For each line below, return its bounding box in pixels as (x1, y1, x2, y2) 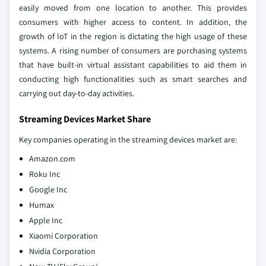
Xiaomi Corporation (29, 230, 98, 241)
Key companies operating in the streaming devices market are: (19, 134, 237, 145)
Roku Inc (29, 168, 60, 179)
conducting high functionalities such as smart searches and (19, 73, 247, 84)
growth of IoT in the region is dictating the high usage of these (19, 30, 247, 42)
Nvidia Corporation (29, 245, 96, 256)
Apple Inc (29, 214, 62, 226)
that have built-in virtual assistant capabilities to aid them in (19, 59, 247, 70)
